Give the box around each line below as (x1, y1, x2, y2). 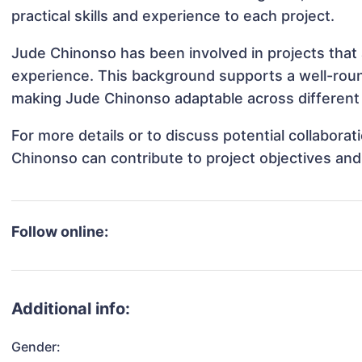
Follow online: (11, 223, 109, 241)
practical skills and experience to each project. (11, 7, 335, 25)
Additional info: (11, 299, 131, 319)
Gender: (11, 339, 61, 356)
